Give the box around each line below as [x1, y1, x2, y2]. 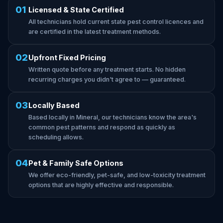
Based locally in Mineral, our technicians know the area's [28, 113, 197, 121]
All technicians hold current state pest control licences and [28, 18, 204, 25]
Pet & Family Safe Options [28, 159, 123, 167]
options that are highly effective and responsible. [28, 181, 174, 189]
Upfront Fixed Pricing [28, 53, 106, 62]
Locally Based [28, 101, 80, 110]
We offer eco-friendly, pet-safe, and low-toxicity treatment [28, 171, 206, 179]
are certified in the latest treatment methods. [28, 28, 161, 35]
